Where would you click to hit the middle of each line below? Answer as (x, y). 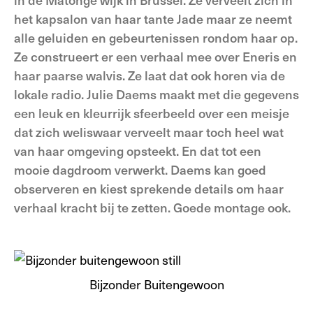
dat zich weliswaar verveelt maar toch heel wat (149, 132)
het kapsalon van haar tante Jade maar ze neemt (153, 19)
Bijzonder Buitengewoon (156, 284)
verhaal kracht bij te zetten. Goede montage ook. (152, 207)
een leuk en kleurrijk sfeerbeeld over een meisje (152, 113)
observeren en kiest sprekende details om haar (149, 188)
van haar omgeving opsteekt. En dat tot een (138, 151)
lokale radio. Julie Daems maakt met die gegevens (156, 94)
